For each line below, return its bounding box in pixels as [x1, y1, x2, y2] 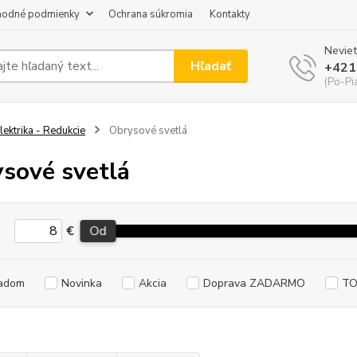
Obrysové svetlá [106, 124, 187, 138]
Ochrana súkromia [108, 7, 193, 22]
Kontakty [210, 7, 250, 22]
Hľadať [190, 57, 232, 75]
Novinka [61, 276, 102, 291]
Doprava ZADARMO [202, 276, 305, 291]
